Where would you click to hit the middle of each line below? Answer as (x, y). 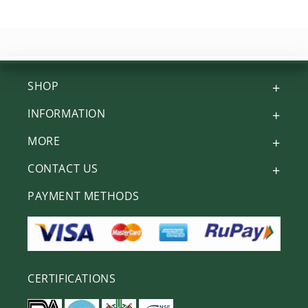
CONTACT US (63, 168)
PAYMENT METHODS (84, 196)
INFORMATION (67, 113)
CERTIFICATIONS (72, 278)
